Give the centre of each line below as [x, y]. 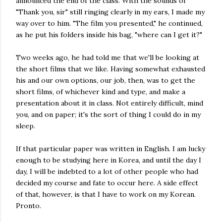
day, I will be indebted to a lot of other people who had [107, 171]
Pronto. [28, 206]
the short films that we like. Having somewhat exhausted [111, 69]
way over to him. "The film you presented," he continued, [109, 23]
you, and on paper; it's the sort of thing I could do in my [108, 114]
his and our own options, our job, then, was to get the [106, 80]
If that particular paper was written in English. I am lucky [111, 149]
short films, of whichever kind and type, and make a [101, 92]
